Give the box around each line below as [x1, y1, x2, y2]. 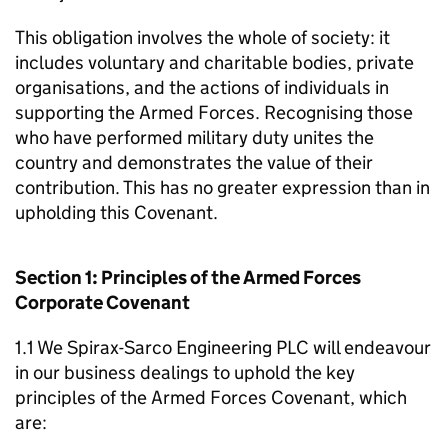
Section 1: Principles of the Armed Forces [15, 266, 361, 289]
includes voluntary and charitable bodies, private [15, 51, 414, 74]
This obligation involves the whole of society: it [15, 26, 390, 49]
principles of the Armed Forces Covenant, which [15, 386, 407, 409]
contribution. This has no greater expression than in [15, 176, 430, 199]
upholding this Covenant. [15, 201, 218, 224]
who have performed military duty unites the [15, 126, 374, 149]
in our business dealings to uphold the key [15, 361, 355, 384]
